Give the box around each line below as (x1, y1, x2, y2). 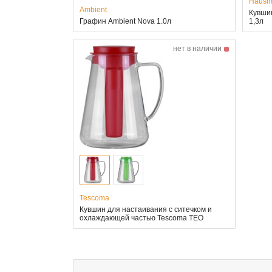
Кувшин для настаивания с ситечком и (80, 205, 212, 214)
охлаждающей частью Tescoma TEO (80, 214, 204, 223)
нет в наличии (172, 44, 222, 53)
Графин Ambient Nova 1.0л (80, 17, 172, 26)
